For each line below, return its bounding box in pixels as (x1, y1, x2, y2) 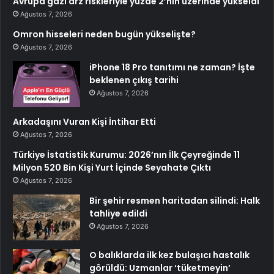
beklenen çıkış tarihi (89, 74, 179, 87)
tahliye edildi (89, 207, 147, 220)
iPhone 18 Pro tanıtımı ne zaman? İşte (89, 61, 255, 74)
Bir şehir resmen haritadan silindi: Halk (89, 194, 260, 207)
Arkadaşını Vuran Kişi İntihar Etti (13, 116, 156, 128)
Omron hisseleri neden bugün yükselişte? (13, 28, 196, 41)
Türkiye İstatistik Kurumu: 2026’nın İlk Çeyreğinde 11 (13, 149, 240, 161)
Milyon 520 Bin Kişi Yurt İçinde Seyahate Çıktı (13, 161, 211, 174)
